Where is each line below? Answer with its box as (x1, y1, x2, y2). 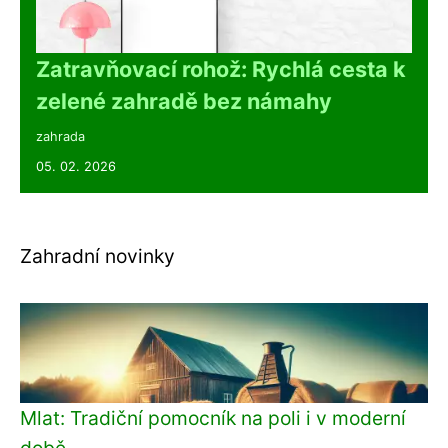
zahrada (36, 128, 85, 144)
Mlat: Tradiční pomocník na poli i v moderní (20, 405, 406, 430)
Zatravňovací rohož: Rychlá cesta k (36, 55, 406, 82)
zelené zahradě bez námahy (36, 87, 332, 114)
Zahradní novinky (20, 243, 175, 268)
